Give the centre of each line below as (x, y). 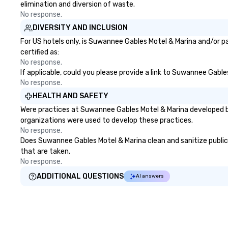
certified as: (40, 52)
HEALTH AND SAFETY (70, 96)
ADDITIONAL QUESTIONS (80, 176)
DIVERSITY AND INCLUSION (80, 28)
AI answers (150, 176)
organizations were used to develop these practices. (107, 120)
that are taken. (45, 151)
